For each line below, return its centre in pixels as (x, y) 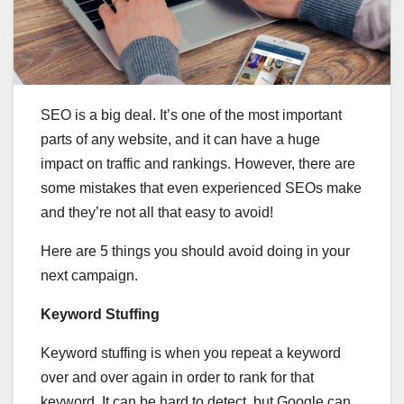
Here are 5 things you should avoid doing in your (195, 251)
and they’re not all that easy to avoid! (157, 212)
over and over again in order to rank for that (177, 377)
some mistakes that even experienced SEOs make (201, 188)
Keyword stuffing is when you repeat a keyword (191, 353)
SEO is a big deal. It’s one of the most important (191, 115)
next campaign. (89, 275)
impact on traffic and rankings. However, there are (198, 163)
